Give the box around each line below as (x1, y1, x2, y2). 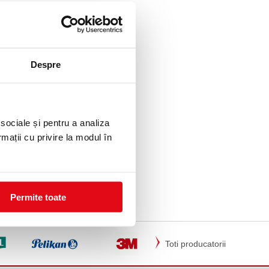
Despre (30, 59, 61, 70)
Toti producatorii (165, 239, 226, 249)
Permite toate (10, 192, 66, 202)
